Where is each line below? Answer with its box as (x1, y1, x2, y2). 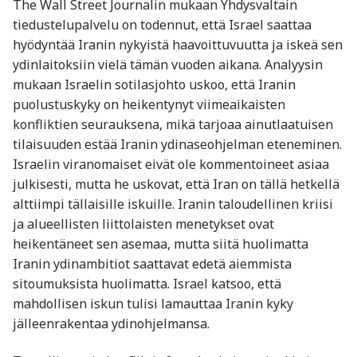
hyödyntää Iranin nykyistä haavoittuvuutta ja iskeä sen (13, 35, 343, 53)
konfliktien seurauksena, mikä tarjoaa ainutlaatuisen (13, 115, 333, 133)
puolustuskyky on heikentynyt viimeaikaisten (13, 95, 285, 113)
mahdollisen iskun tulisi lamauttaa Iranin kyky (13, 294, 293, 312)
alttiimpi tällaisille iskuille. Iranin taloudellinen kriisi (13, 194, 333, 213)
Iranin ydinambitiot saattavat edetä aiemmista (13, 254, 292, 273)
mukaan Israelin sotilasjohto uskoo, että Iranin (13, 75, 296, 93)
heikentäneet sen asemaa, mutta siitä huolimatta (13, 234, 308, 253)
